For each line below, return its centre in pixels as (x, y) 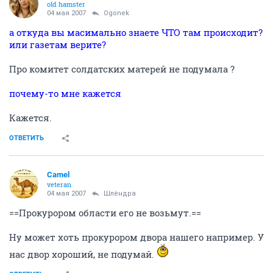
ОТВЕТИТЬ (27, 138)
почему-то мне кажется (65, 93)
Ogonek (116, 13)
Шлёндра (120, 193)
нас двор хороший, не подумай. (83, 254)
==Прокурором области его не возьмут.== (105, 213)
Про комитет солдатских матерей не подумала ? (122, 69)
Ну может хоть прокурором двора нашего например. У (136, 237)
